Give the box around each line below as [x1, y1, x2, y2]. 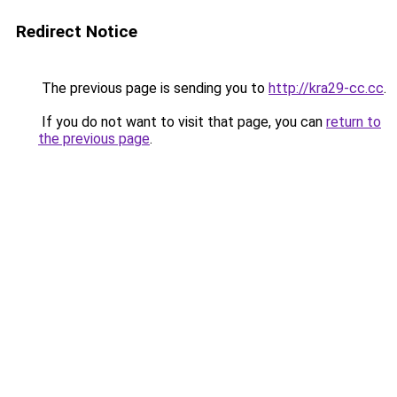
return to [326, 113, 381, 130]
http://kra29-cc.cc [269, 80, 384, 97]
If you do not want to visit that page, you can [38, 113, 326, 130]
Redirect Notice [16, 21, 137, 42]
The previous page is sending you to [38, 80, 269, 97]
